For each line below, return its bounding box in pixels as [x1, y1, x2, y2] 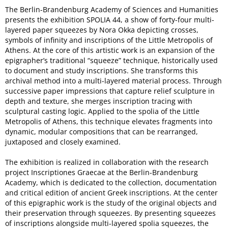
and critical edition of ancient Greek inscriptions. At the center [5, 187, 218, 197]
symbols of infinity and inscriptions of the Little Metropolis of [5, 35, 213, 45]
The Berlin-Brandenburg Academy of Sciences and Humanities [5, 4, 218, 14]
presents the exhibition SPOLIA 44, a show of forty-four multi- [5, 14, 214, 24]
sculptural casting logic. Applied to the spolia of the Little [5, 106, 199, 116]
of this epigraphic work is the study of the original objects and [5, 197, 217, 208]
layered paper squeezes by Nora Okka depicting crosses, [5, 24, 198, 35]
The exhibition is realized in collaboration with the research [5, 157, 209, 167]
